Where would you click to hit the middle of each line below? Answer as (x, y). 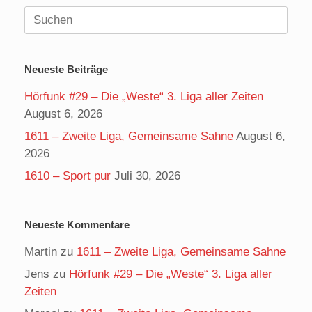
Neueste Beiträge (66, 69)
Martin (41, 252)
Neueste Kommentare (77, 225)
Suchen (43, 14)
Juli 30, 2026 (147, 176)
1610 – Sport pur (68, 176)
